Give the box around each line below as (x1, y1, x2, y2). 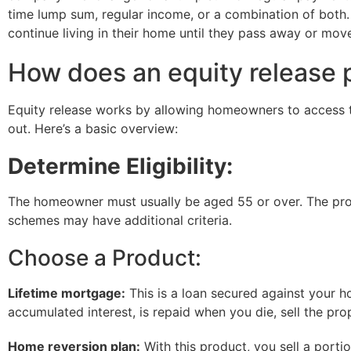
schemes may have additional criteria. (8, 212, 232, 228)
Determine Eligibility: (8, 153, 233, 179)
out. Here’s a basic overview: (8, 121, 178, 136)
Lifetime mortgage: (8, 285, 125, 301)
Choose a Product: (8, 244, 201, 271)
